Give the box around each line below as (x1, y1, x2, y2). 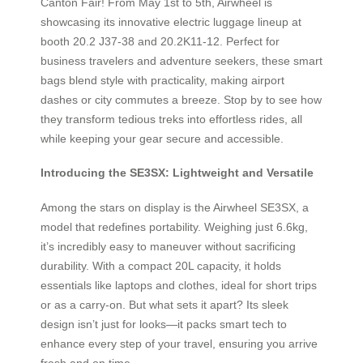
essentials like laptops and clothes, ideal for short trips (41, 278, 317, 292)
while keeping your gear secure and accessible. (41, 131, 284, 145)
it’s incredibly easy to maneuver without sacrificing (41, 239, 296, 253)
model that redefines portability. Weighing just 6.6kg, (41, 220, 308, 233)
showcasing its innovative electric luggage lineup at (41, 15, 301, 28)
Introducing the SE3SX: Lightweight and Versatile (41, 166, 314, 180)
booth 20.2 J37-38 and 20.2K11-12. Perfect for (41, 34, 280, 48)
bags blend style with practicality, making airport (41, 73, 284, 87)
